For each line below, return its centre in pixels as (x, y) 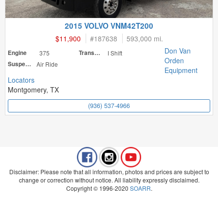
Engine (17, 53)
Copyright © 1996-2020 (98, 188)
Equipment (181, 70)
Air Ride (47, 64)
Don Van (178, 51)
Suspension (28, 64)
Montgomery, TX (33, 90)
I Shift (115, 53)
